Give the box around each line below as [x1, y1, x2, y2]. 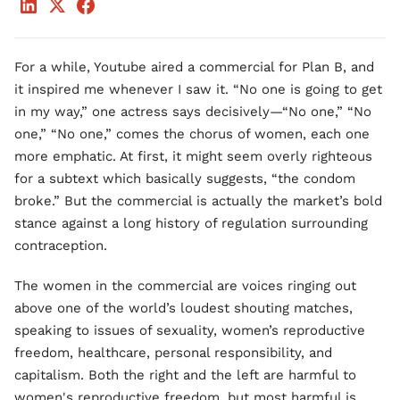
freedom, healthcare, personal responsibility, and [14, 345, 332, 361]
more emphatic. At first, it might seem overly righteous [14, 148, 372, 164]
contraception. [14, 237, 107, 254]
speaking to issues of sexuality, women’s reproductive [14, 322, 365, 338]
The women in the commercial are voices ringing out [14, 278, 356, 294]
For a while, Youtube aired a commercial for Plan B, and [14, 59, 374, 75]
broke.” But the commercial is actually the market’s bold [14, 193, 382, 209]
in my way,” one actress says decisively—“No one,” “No [14, 104, 371, 120]
